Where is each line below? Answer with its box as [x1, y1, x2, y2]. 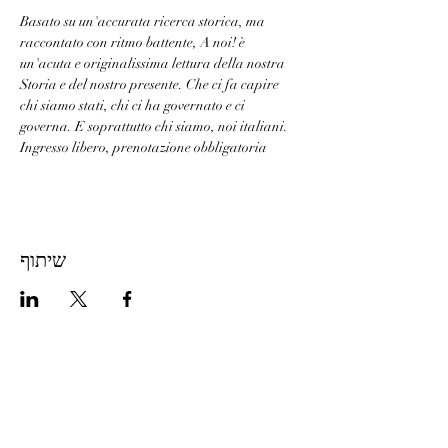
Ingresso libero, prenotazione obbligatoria [20, 139, 267, 156]
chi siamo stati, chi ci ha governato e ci [20, 97, 248, 114]
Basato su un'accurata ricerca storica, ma [20, 13, 268, 30]
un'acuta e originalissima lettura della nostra [20, 55, 288, 72]
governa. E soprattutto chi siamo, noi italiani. [20, 118, 288, 135]
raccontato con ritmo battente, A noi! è [20, 34, 248, 51]
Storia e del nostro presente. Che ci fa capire [20, 76, 282, 93]
